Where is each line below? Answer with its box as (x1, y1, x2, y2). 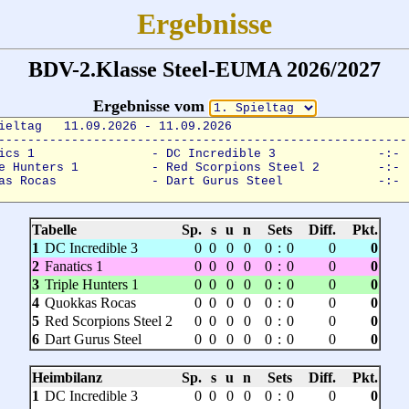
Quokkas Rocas (44, 295, 136, 310)
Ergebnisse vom (92, 97, 209, 115)
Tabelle (31, 222, 77, 237)
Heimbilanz (31, 370, 102, 385)
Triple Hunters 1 (44, 277, 139, 292)
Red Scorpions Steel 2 (44, 313, 173, 329)
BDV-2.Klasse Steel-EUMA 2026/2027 (28, 58, 381, 81)
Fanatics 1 (44, 258, 103, 274)
